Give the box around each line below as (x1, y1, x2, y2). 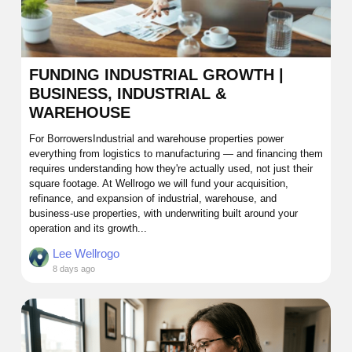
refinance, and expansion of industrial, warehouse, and (29, 192, 277, 204)
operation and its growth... (29, 222, 147, 234)
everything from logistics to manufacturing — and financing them (29, 147, 323, 159)
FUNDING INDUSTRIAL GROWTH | (29, 65, 284, 83)
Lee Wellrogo (53, 246, 119, 260)
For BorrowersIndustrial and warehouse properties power (29, 132, 284, 145)
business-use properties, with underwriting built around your (29, 207, 298, 219)
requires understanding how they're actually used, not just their (29, 162, 313, 174)
